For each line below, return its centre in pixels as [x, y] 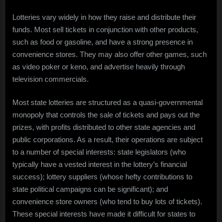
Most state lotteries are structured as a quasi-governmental [108, 103]
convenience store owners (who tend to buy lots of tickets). [107, 202]
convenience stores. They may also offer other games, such [110, 54]
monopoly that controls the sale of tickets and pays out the [106, 115]
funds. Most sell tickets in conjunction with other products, [105, 29]
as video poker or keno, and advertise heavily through [99, 66]
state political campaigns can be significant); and [90, 189]
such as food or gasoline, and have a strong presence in [103, 42]
